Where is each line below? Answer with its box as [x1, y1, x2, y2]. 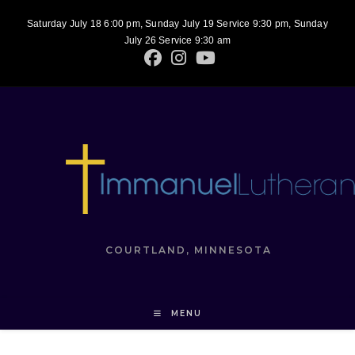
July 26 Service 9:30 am [124, 35, 231, 46]
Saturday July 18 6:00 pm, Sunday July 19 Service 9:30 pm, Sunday [27, 18, 328, 29]
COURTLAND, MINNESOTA [105, 244, 273, 256]
